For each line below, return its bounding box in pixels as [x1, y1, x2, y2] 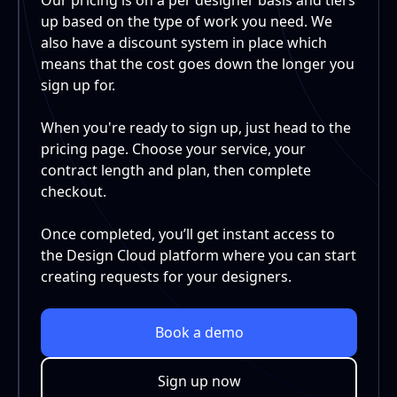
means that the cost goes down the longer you [41, 53, 354, 74]
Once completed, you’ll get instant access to [41, 223, 335, 244]
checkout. [41, 181, 106, 201]
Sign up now [157, 371, 241, 392]
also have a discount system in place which [41, 32, 327, 52]
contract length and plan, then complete [41, 160, 311, 180]
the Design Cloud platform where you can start [41, 245, 356, 265]
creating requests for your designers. [41, 266, 292, 286]
